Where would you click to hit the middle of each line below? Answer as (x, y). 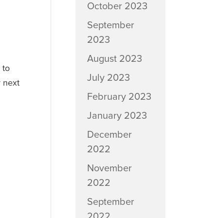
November (109, 168)
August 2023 (114, 59)
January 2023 (117, 116)
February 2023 (119, 97)
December (109, 135)
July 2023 (108, 78)
